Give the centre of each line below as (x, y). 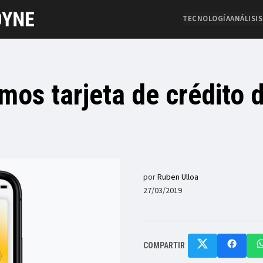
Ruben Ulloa (178, 176)
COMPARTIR (164, 245)
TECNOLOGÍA (206, 19)
